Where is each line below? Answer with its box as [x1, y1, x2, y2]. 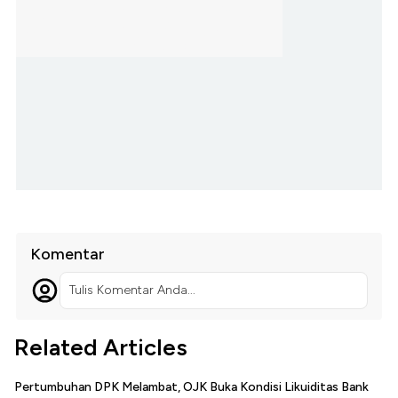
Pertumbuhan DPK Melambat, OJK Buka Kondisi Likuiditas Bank [14, 379, 369, 395]
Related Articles [14, 333, 187, 362]
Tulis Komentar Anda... [68, 283, 195, 298]
